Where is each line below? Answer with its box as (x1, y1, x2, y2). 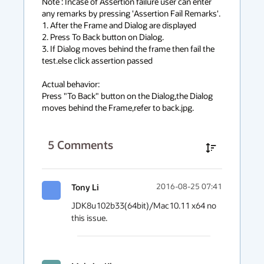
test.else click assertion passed (42, 55, 153, 66)
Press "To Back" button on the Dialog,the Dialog (42, 90, 213, 101)
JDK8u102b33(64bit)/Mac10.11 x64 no (71, 200, 216, 211)
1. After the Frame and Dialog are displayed (42, 19, 196, 31)
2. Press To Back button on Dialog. (42, 31, 164, 42)
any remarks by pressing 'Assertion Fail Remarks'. (42, 8, 220, 19)
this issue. (71, 212, 107, 223)
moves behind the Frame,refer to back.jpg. (42, 102, 194, 113)
